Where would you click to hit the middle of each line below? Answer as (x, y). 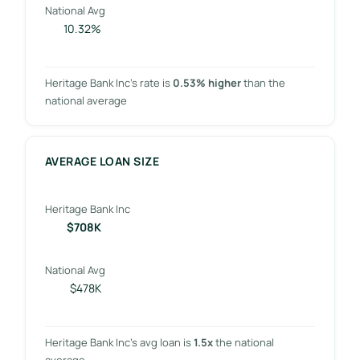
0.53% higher (207, 82)
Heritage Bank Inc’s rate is (108, 82)
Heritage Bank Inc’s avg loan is (119, 342)
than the (263, 82)
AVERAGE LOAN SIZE (102, 161)
